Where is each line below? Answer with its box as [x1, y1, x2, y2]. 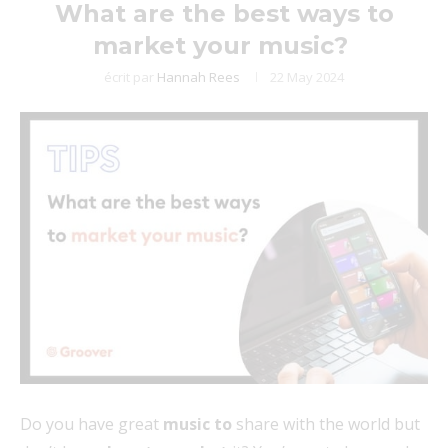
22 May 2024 [270, 67, 344, 86]
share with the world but [232, 412, 420, 435]
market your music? [93, 30, 355, 60]
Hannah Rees [157, 67, 240, 86]
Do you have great [20, 412, 163, 435]
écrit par [104, 67, 157, 86]
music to [163, 412, 232, 435]
